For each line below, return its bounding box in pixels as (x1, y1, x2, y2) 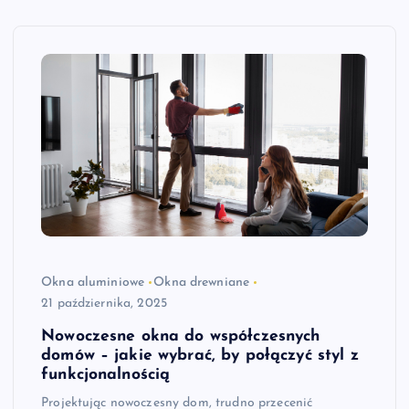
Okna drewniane (153, 275, 250, 289)
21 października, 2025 (41, 296, 168, 310)
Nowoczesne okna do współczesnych (41, 328, 320, 344)
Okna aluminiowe (41, 275, 145, 289)
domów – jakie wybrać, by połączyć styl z (41, 347, 359, 363)
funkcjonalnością (41, 366, 171, 383)
